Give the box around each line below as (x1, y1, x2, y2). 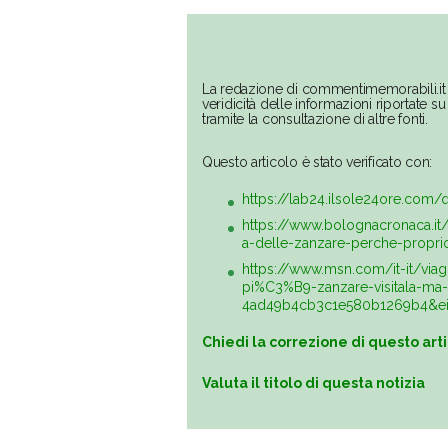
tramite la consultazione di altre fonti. (202, 111, 428, 128)
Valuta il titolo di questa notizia (202, 375, 425, 392)
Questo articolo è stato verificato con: (202, 154, 433, 171)
